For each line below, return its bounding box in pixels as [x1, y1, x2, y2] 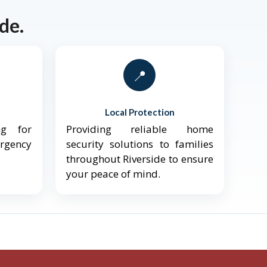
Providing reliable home [66, 122, 213, 136]
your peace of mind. [66, 167, 160, 181]
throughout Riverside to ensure [66, 152, 213, 166]
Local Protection [104, 107, 175, 118]
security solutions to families [66, 137, 213, 151]
